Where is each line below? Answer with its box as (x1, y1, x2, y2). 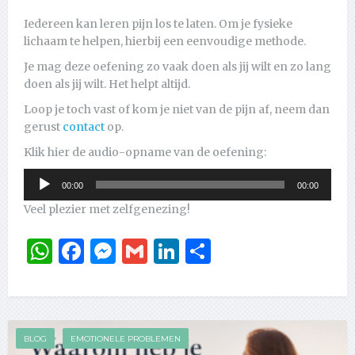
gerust (24, 120, 63, 135)
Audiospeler (23, 170, 90, 185)
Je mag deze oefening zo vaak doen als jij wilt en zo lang (24, 59, 331, 74)
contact (63, 120, 105, 135)
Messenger (116, 235, 250, 268)
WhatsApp (52, 235, 181, 268)
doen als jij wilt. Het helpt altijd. (24, 77, 190, 92)
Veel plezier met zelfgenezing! (24, 202, 190, 217)
